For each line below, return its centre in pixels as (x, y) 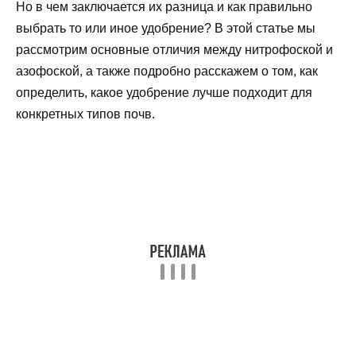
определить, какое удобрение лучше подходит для (164, 92)
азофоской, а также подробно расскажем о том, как (167, 71)
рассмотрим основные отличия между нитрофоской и (174, 49)
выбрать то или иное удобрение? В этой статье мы (166, 28)
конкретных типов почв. (85, 114)
